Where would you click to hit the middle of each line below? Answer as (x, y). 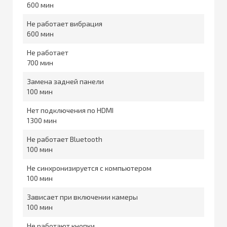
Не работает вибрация (65, 23)
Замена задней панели (65, 81)
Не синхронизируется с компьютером (89, 168)
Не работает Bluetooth (65, 139)
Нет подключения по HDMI (70, 110)
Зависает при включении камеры (82, 197)
